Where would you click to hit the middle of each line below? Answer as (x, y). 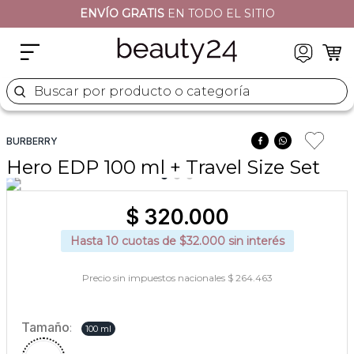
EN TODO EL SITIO (219, 13)
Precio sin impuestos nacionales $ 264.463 (177, 278)
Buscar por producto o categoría (110, 84)
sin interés (256, 241)
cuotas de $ (152, 241)
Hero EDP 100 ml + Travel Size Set (163, 167)
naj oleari (55, 42)
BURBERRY (32, 141)
